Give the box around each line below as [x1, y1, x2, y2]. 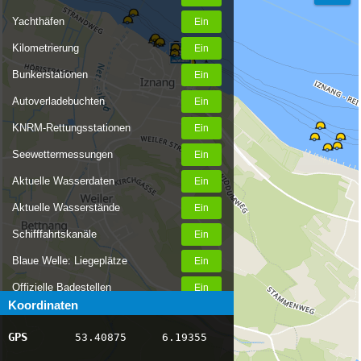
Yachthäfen [12, 15, 64, 27]
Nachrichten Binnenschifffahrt [12, 308, 150, 320]
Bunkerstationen [12, 68, 88, 81]
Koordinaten [8, 298, 78, 312]
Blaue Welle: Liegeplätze [12, 255, 127, 267]
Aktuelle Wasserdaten [12, 175, 114, 187]
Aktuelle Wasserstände [12, 201, 120, 214]
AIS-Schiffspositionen [12, 334, 114, 346]
